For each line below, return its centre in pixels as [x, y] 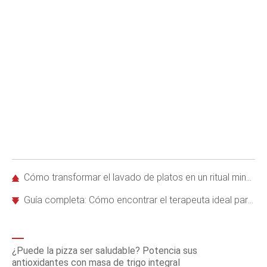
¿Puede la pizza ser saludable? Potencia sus [105, 251]
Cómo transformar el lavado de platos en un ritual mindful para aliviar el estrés [135, 177]
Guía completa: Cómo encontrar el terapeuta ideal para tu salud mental [136, 200]
